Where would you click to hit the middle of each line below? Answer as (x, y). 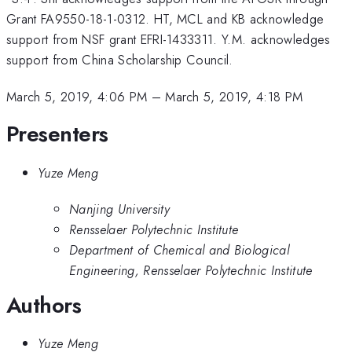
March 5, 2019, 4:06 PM (77, 96)
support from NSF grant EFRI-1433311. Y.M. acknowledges (169, 40)
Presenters (57, 134)
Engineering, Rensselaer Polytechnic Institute (191, 271)
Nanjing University (119, 209)
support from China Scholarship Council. (120, 60)
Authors (44, 305)
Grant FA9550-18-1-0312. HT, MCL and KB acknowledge (165, 19)
